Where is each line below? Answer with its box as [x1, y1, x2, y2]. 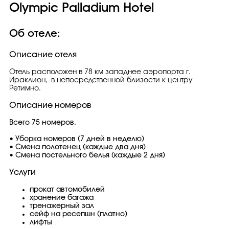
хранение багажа [30, 194, 94, 201]
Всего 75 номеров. [9, 119, 76, 126]
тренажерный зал [30, 202, 94, 210]
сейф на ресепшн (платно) [30, 211, 127, 218]
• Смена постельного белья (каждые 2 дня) [9, 152, 165, 159]
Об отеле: [9, 29, 60, 39]
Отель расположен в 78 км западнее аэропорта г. [9, 68, 191, 76]
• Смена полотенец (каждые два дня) [9, 144, 146, 151]
